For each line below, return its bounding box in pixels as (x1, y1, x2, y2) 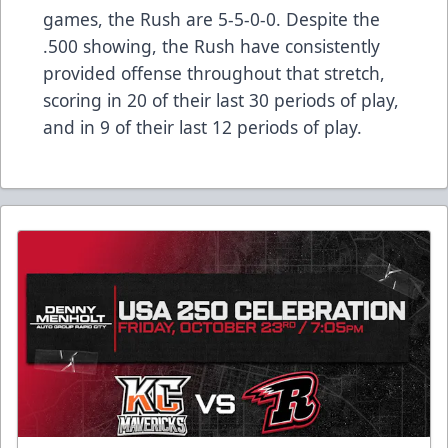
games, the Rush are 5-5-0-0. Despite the (43, 7, 380, 32)
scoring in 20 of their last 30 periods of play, (43, 88, 399, 113)
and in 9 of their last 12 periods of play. (43, 115, 362, 140)
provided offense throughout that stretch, (43, 61, 385, 86)
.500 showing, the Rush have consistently (43, 34, 380, 59)
